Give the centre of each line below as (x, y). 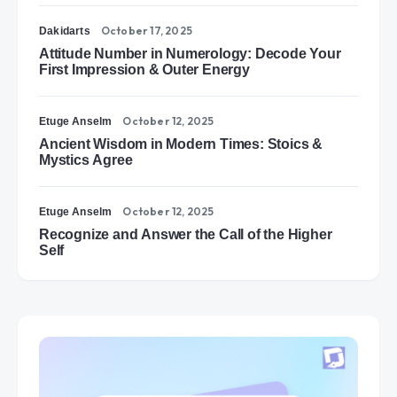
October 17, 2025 (146, 31)
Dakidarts (65, 31)
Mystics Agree (86, 160)
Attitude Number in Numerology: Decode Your (190, 54)
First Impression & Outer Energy (144, 70)
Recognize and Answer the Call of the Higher (186, 234)
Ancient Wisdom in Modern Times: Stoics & (181, 144)
